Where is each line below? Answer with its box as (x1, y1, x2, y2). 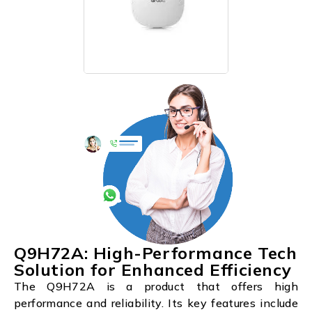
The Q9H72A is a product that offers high (14, 279, 298, 293)
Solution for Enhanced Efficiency (14, 258, 292, 280)
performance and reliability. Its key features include (14, 295, 298, 310)
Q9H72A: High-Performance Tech (14, 242, 297, 263)
